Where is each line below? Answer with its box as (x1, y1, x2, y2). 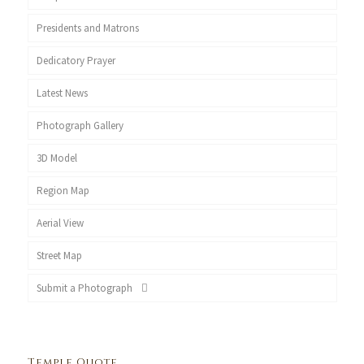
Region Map (36, 184, 89, 197)
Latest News (36, 86, 88, 100)
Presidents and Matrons (36, 21, 139, 35)
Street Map (36, 249, 82, 262)
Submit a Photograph (36, 281, 137, 295)
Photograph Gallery (36, 119, 123, 132)
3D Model (36, 151, 77, 165)
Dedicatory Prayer (36, 54, 115, 67)
